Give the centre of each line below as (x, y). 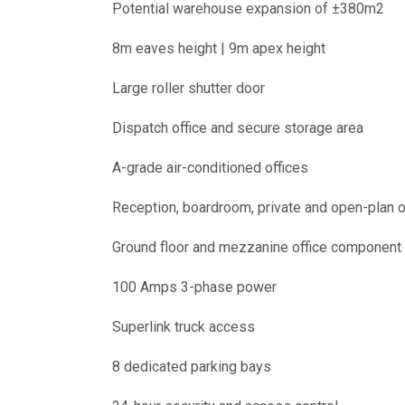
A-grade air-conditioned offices (210, 168)
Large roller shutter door (188, 88)
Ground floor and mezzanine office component (257, 247)
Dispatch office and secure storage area (238, 128)
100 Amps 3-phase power (194, 287)
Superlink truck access (184, 327)
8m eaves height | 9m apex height (219, 48)
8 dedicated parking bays (192, 367)
